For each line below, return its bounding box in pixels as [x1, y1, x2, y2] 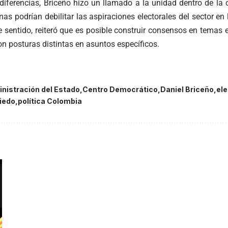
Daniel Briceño [160, 85, 214, 94]
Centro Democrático [82, 85, 158, 94]
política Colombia [17, 97, 82, 106]
